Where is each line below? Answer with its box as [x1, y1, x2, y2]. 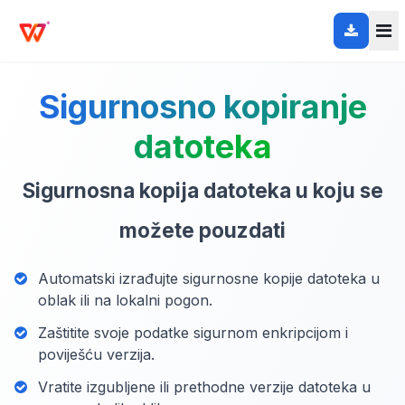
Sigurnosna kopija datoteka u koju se [22, 178, 383, 202]
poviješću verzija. [38, 345, 155, 363]
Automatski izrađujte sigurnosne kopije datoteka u [38, 269, 380, 287]
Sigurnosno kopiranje [38, 87, 367, 127]
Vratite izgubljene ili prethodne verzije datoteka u [38, 378, 371, 396]
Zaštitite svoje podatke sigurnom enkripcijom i [38, 324, 348, 342]
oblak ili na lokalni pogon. [38, 291, 212, 309]
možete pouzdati [119, 218, 286, 242]
